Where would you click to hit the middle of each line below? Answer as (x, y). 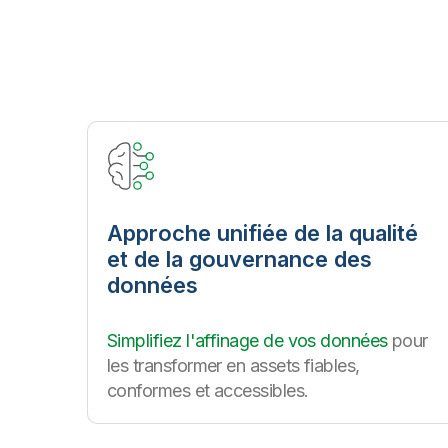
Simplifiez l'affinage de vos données (247, 340)
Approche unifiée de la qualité (262, 233)
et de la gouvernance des (239, 259)
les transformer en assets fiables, (233, 365)
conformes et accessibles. (208, 390)
